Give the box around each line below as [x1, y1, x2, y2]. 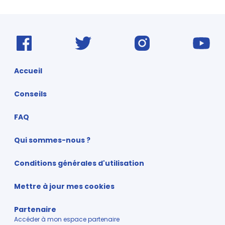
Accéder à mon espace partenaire [14, 214, 120, 223]
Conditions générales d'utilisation [14, 158, 144, 168]
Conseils [14, 88, 47, 99]
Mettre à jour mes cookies [14, 181, 115, 191]
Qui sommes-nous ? [14, 135, 90, 145]
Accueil [14, 65, 42, 76]
